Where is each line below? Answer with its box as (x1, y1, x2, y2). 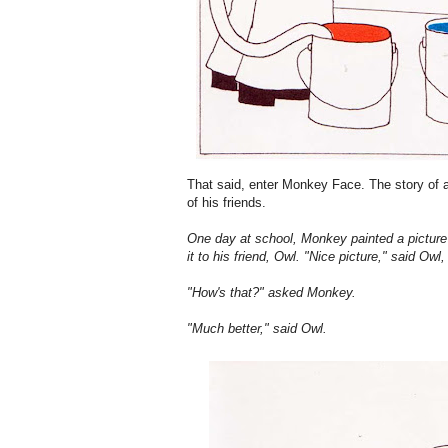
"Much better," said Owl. (187, 321, 327, 337)
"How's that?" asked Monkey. (187, 285, 356, 301)
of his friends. (187, 195, 266, 211)
